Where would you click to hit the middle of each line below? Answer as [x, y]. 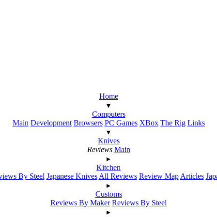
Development [51, 123]
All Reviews [118, 176]
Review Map [159, 176]
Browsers [88, 123]
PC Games [121, 123]
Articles [192, 176]
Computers [108, 114]
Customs [108, 194]
